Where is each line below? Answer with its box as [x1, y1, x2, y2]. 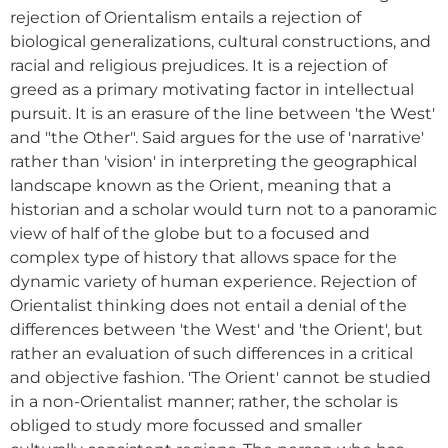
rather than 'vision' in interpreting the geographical [10, 152, 417, 172]
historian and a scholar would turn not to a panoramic [10, 200, 437, 220]
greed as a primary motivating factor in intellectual [10, 80, 414, 100]
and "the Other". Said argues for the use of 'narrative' [10, 128, 424, 148]
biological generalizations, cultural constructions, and [10, 32, 431, 52]
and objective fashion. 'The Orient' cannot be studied [10, 368, 431, 388]
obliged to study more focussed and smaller [10, 416, 362, 436]
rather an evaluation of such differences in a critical [10, 344, 413, 364]
